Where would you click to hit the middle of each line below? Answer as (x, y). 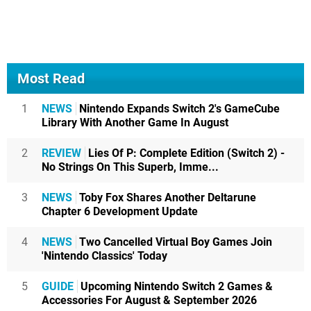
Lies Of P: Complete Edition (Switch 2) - (185, 153)
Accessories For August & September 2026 (149, 300)
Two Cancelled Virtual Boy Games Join (174, 242)
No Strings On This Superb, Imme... (130, 167)
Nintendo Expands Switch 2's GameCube (178, 109)
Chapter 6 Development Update (120, 211)
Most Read (51, 78)
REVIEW (61, 153)
